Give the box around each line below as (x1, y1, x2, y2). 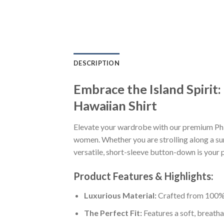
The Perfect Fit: (83, 208, 142, 218)
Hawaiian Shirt (73, 97, 157, 113)
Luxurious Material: (83, 190, 156, 200)
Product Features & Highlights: (73, 170, 213, 182)
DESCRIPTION (73, 58, 119, 67)
